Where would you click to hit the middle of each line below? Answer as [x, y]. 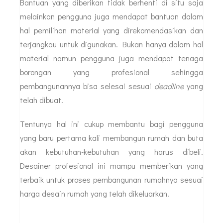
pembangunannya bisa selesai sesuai [87, 86]
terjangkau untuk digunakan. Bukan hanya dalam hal [111, 44]
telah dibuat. [42, 100]
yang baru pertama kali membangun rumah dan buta [111, 137]
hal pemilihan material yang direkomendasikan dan [111, 30]
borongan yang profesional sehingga [111, 72]
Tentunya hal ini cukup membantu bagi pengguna [111, 123]
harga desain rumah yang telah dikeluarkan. [95, 193]
